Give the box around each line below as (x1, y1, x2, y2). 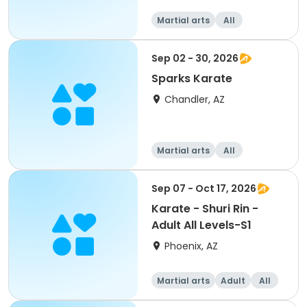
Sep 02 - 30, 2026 (151, 51, 238, 65)
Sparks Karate (151, 71, 232, 86)
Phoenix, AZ (164, 239, 218, 253)
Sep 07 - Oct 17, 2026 (151, 182, 256, 195)
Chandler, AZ (164, 93, 225, 106)
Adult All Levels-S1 (151, 217, 251, 233)
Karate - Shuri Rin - (151, 201, 258, 217)
